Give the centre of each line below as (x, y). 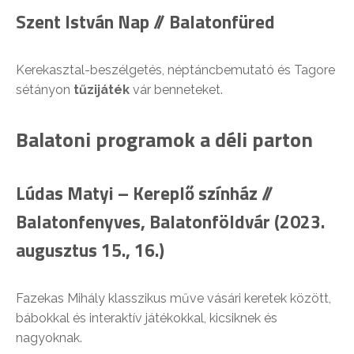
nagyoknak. (49, 337)
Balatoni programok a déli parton (164, 139)
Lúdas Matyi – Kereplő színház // (145, 193)
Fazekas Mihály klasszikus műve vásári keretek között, (173, 298)
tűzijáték (102, 89)
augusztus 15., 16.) (90, 250)
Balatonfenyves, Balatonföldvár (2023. (170, 221)
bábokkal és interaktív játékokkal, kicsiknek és (147, 318)
